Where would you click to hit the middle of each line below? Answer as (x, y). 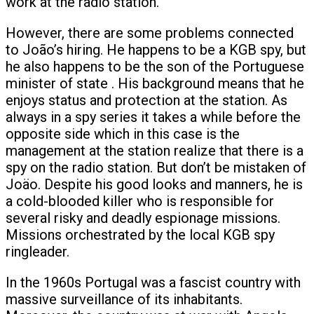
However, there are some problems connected (150, 33)
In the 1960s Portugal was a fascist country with (153, 282)
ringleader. (37, 251)
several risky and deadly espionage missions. (143, 218)
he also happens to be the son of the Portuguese (155, 66)
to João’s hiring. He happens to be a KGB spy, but (156, 49)
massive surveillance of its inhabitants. (124, 299)
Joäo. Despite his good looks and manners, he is (154, 184)
